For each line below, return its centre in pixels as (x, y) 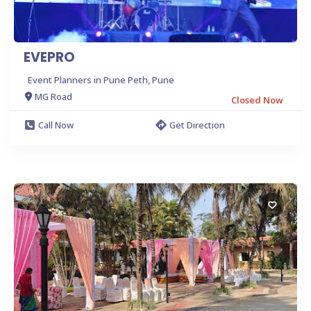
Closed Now (257, 100)
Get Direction (197, 125)
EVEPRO (49, 57)
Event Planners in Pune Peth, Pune (101, 79)
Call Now (56, 125)
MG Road (53, 97)
